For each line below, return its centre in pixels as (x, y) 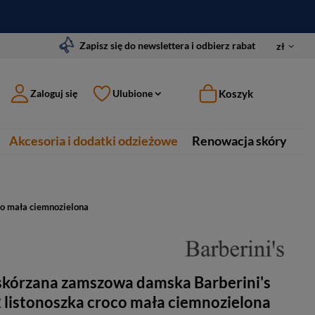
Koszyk (236, 93)
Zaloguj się (54, 93)
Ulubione (133, 93)
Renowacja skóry (239, 141)
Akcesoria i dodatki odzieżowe (94, 141)
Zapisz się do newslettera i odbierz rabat (167, 45)
